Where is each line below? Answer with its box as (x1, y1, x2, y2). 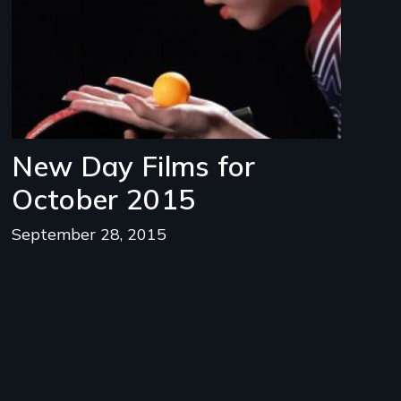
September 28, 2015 (12, 223, 167, 243)
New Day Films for (12, 149, 256, 184)
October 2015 (12, 182, 196, 218)
